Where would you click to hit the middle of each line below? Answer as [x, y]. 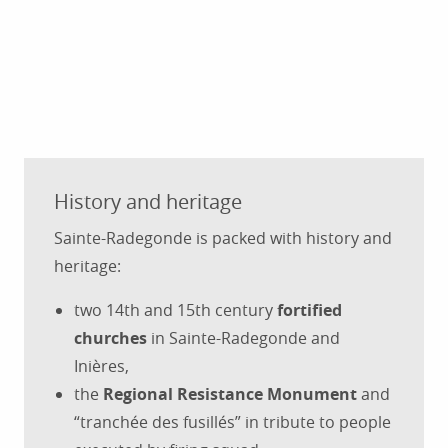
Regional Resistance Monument [230, 394]
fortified [309, 310]
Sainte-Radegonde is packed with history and [223, 238]
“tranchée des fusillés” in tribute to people [232, 422]
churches [110, 338]
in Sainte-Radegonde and [243, 338]
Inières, [101, 366]
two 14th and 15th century [175, 310]
